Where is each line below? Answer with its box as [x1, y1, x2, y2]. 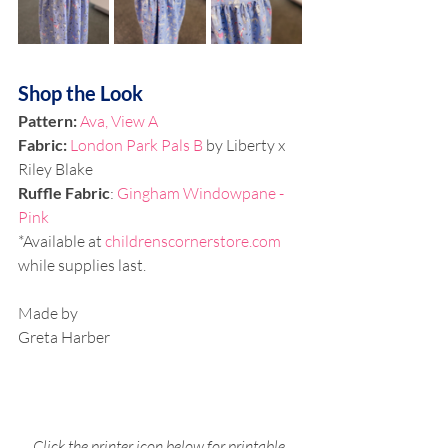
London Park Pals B [70, 134, 206, 155]
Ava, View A [80, 110, 158, 131]
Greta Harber [18, 326, 110, 347]
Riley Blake [18, 158, 93, 179]
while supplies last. [18, 254, 146, 275]
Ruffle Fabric [18, 182, 110, 202]
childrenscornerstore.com [105, 230, 281, 251]
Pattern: [18, 110, 80, 130]
